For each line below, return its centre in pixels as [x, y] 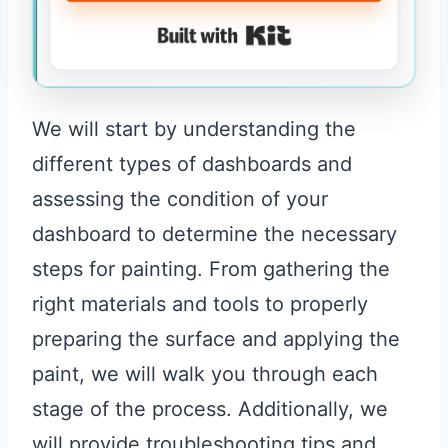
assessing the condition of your [180, 199]
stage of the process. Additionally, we [210, 409]
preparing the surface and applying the [216, 339]
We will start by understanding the [194, 129]
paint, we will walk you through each [205, 374]
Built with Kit [350, 35]
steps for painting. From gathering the [211, 269]
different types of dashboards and [192, 164]
